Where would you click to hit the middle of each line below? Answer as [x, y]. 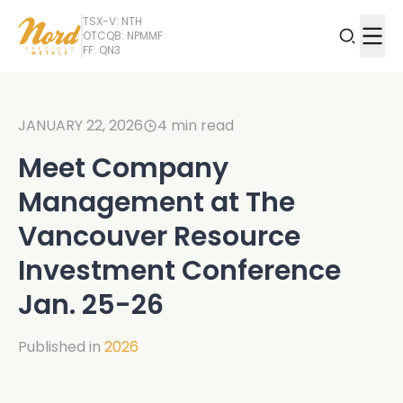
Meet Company [123, 168]
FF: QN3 [102, 50]
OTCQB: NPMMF [123, 36]
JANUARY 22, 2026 [81, 125]
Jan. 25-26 [91, 305]
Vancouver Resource [159, 237]
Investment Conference [179, 271]
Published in [59, 347]
